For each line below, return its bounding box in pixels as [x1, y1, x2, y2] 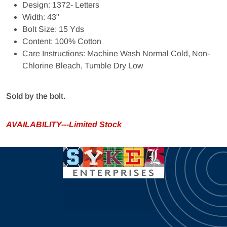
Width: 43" [22, 13, 59, 21]
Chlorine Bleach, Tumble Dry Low [22, 61, 143, 70]
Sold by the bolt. [6, 92, 65, 100]
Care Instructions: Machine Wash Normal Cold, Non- [22, 49, 210, 58]
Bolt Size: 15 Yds [22, 25, 84, 33]
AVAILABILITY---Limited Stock [6, 120, 122, 129]
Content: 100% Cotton [22, 37, 101, 46]
